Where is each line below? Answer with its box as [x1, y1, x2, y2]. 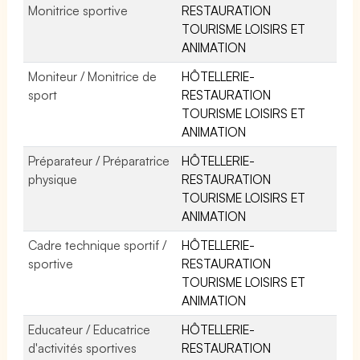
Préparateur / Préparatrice [28, 152, 170, 169]
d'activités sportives [28, 339, 137, 356]
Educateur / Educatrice [28, 321, 151, 337]
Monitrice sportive [28, 2, 129, 18]
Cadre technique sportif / [28, 236, 167, 253]
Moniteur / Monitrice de [28, 67, 157, 84]
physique [28, 170, 77, 187]
